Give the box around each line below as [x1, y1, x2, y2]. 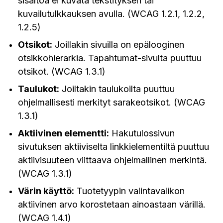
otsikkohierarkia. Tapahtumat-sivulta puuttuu [18, 53, 202, 63]
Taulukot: [18, 84, 59, 94]
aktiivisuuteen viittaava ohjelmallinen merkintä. [18, 155, 207, 165]
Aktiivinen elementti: [18, 128, 109, 138]
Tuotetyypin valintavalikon [74, 186, 185, 196]
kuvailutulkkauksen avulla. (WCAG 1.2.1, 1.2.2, [18, 8, 205, 19]
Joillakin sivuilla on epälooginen [52, 39, 184, 50]
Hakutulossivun [109, 128, 175, 138]
